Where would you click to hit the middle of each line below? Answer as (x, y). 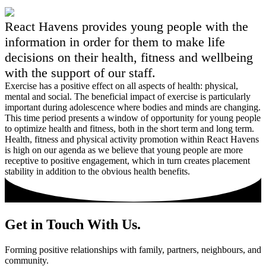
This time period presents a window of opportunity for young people (133, 118)
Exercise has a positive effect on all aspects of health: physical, (121, 86)
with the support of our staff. (80, 73)
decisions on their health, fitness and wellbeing (129, 58)
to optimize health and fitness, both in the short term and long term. (129, 129)
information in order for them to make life (115, 42)
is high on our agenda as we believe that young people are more (124, 150)
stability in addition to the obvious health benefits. (97, 172)
